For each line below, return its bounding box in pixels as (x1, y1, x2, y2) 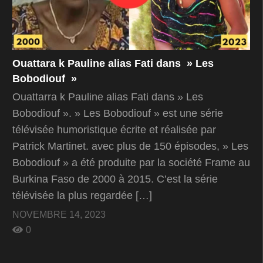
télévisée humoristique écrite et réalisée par (12, 124, 216, 136)
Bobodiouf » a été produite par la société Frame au (12, 157, 250, 169)
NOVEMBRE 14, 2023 (12, 210, 106, 220)
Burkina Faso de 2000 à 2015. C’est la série (12, 173, 218, 186)
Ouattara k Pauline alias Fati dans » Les (12, 58, 214, 70)
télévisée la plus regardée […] (12, 190, 152, 202)
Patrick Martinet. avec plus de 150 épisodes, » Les (12, 140, 248, 153)
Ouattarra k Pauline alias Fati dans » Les (12, 91, 203, 103)
